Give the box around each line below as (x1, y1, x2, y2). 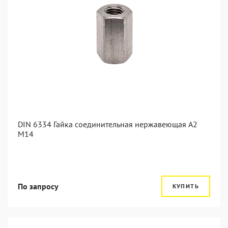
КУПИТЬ (172, 182, 199, 190)
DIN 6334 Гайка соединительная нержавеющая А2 (18, 119, 197, 129)
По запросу (18, 181, 59, 191)
